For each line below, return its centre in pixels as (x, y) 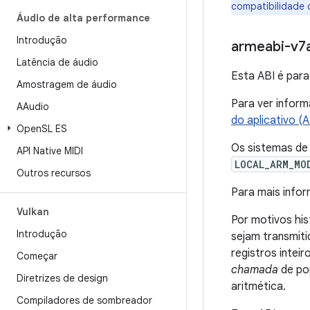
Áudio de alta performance (83, 18)
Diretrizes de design (62, 278)
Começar (37, 256)
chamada (255, 270)
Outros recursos (54, 173)
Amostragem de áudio (67, 84)
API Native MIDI (50, 151)
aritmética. (258, 286)
